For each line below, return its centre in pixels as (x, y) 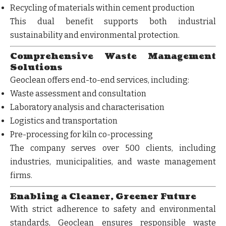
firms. (21, 175)
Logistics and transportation (64, 121)
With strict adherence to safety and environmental (113, 209)
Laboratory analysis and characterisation (87, 107)
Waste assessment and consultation (78, 93)
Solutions (36, 67)
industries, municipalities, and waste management (113, 161)
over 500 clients (137, 148)
